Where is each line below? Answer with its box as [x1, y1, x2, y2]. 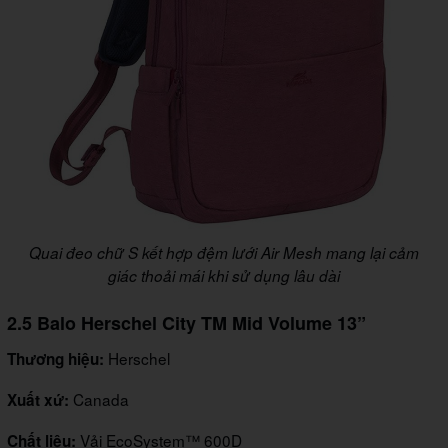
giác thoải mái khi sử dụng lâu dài [108, 265, 340, 287]
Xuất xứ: [7, 389, 73, 412]
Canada [73, 388, 129, 411]
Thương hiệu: [7, 348, 104, 371]
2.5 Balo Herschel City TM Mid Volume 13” [7, 310, 366, 337]
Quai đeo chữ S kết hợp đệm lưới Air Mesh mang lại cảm [29, 242, 419, 264]
